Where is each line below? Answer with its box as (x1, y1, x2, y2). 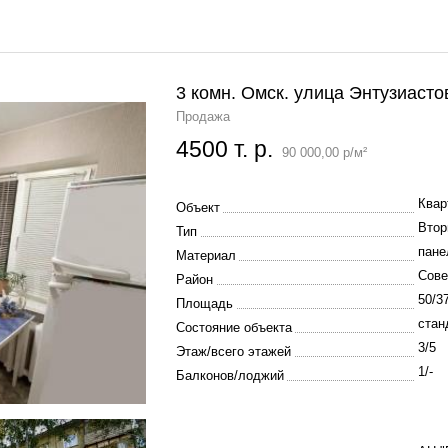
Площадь (176, 296, 233, 311)
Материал (176, 248, 236, 263)
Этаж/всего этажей (176, 344, 291, 359)
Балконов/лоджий (176, 368, 284, 383)
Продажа (176, 109, 230, 124)
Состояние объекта (176, 320, 292, 335)
